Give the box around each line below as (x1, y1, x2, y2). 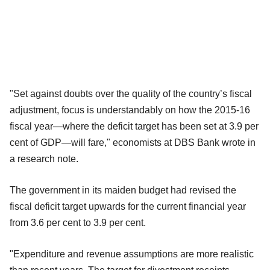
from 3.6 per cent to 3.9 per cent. (10, 217, 148, 228)
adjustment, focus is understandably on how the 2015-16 (10, 104, 250, 115)
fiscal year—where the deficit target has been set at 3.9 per (10, 121, 259, 131)
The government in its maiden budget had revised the (10, 184, 236, 195)
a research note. (10, 153, 78, 164)
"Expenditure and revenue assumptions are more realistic (10, 248, 254, 259)
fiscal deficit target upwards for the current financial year (10, 201, 246, 212)
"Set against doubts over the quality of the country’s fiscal (10, 88, 252, 99)
